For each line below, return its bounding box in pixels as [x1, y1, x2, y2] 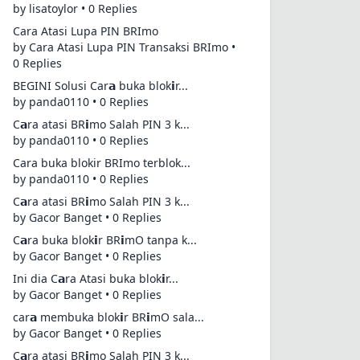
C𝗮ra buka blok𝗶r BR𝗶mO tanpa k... [13, 232, 197, 247]
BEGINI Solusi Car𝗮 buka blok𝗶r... [13, 78, 188, 93]
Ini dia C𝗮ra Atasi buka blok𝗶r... [13, 271, 178, 286]
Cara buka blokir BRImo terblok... [13, 155, 190, 170]
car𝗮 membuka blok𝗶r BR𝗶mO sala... [13, 309, 204, 325]
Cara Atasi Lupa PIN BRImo [13, 23, 158, 39]
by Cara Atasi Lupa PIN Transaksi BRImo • [13, 39, 235, 55]
